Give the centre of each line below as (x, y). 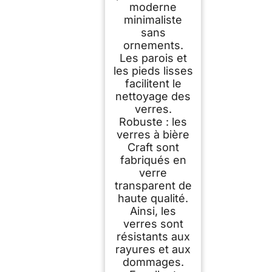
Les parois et (153, 58)
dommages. (153, 262)
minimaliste (153, 20)
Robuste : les (153, 122)
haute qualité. (153, 199)
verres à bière (153, 135)
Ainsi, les (153, 211)
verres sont (153, 224)
